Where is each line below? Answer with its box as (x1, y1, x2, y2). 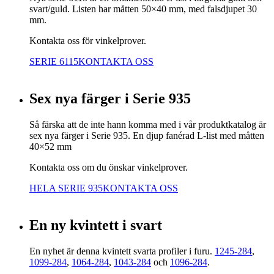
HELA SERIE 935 (29, 183, 103, 194)
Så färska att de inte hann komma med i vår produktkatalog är (29, 119, 266, 130)
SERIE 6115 (29, 56, 78, 67)
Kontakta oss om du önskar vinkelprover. (29, 162, 188, 173)
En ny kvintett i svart (29, 217, 162, 234)
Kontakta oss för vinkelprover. (29, 35, 146, 46)
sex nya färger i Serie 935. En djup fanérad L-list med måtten (29, 130, 264, 141)
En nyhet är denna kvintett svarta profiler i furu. (29, 246, 215, 257)
